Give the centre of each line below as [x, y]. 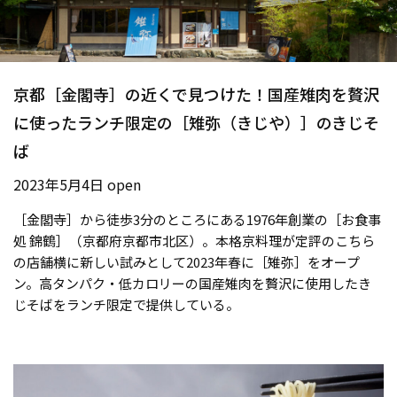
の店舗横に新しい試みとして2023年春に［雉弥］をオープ [187, 262]
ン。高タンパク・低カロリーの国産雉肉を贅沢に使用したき [192, 284]
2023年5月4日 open [77, 185]
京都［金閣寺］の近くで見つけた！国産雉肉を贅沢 [196, 94]
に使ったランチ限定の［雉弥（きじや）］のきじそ [196, 123]
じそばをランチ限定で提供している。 [126, 305]
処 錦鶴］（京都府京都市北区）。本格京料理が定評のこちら [194, 241]
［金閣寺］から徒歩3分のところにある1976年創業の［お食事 [197, 220]
